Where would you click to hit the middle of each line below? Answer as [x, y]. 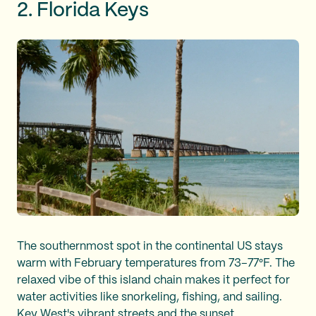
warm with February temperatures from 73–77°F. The [156, 263]
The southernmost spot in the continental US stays [150, 246]
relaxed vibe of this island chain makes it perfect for [153, 280]
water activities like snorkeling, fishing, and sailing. [150, 297]
